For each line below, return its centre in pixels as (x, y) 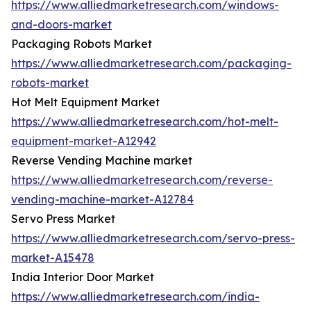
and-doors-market (61, 25)
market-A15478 (53, 258)
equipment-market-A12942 (84, 141)
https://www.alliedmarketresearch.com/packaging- (151, 64)
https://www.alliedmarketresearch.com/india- (135, 297)
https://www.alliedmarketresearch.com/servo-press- (153, 238)
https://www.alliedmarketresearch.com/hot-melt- (145, 122)
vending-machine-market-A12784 (102, 200)
